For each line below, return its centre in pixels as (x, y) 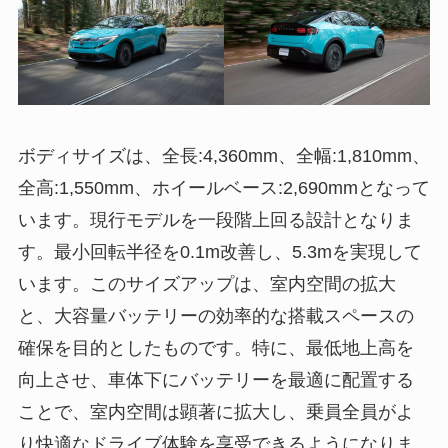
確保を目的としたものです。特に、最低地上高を (215, 348)
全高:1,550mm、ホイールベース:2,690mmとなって (223, 188)
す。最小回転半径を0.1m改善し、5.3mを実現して (219, 252)
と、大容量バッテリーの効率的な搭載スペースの (215, 316)
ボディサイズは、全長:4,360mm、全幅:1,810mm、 (223, 156)
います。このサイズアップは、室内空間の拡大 (206, 284)
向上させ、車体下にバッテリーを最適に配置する (215, 380)
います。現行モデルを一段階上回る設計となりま (215, 220)
